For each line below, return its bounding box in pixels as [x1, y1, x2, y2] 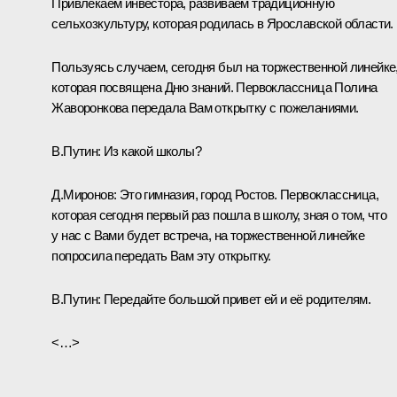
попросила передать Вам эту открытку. [51, 247, 271, 263]
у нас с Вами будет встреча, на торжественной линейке [51, 227, 365, 243]
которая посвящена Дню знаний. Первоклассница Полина [51, 79, 378, 95]
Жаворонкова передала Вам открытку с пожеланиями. [51, 99, 359, 115]
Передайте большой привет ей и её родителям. [104, 291, 371, 307]
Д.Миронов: [51, 186, 120, 202]
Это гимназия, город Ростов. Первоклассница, [119, 186, 378, 202]
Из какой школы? [104, 143, 202, 159]
